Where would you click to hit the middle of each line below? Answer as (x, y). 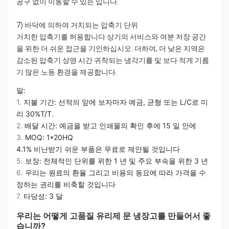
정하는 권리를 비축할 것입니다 (66, 184)
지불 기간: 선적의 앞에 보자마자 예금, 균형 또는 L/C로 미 (116, 102)
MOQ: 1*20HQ (49, 137)
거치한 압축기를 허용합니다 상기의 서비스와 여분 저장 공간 (111, 37)
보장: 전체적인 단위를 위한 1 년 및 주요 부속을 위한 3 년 (117, 161)
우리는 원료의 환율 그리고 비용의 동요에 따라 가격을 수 (116, 173)
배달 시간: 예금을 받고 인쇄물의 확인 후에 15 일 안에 (110, 125)
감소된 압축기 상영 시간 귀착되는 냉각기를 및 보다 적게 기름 (113, 60)
